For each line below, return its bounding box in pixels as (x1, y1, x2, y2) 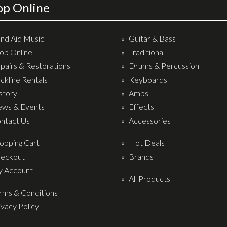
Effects (129, 101, 154, 111)
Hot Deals (129, 137, 165, 147)
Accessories (129, 115, 171, 125)
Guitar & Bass (129, 33, 176, 43)
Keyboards (129, 74, 167, 84)
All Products (129, 173, 170, 183)
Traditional (129, 47, 165, 57)
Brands (129, 151, 154, 161)
